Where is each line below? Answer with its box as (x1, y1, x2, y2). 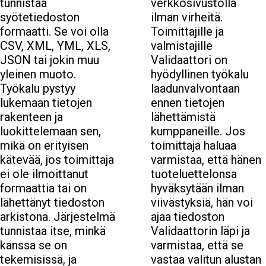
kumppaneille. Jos (151, 124, 245, 139)
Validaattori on (151, 53, 227, 68)
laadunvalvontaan (151, 81, 240, 96)
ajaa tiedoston (151, 210, 224, 224)
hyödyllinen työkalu (151, 67, 249, 82)
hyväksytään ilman (151, 181, 244, 196)
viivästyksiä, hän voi (151, 195, 253, 210)
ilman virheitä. (151, 10, 223, 25)
